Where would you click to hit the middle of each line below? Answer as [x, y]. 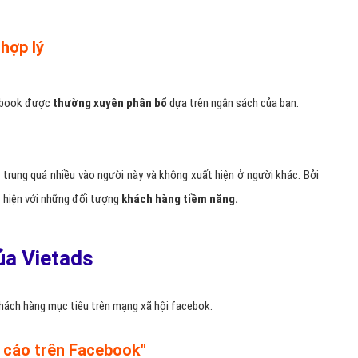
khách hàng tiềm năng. [180, 199]
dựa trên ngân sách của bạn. [234, 103]
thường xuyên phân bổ [111, 103]
